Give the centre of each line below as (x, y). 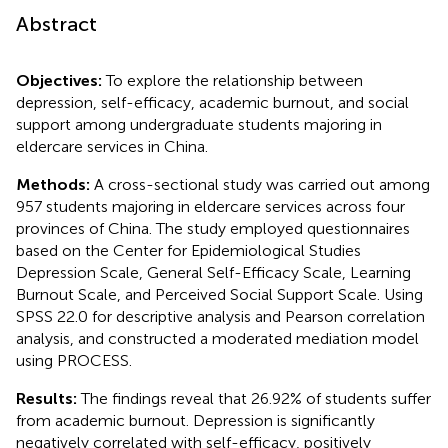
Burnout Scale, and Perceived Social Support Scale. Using (219, 294)
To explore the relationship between (234, 80)
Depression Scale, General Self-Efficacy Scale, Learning (213, 272)
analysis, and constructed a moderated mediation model (217, 338)
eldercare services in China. (112, 146)
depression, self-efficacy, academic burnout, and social (212, 102)
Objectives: (61, 80)
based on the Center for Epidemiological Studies (188, 250)
